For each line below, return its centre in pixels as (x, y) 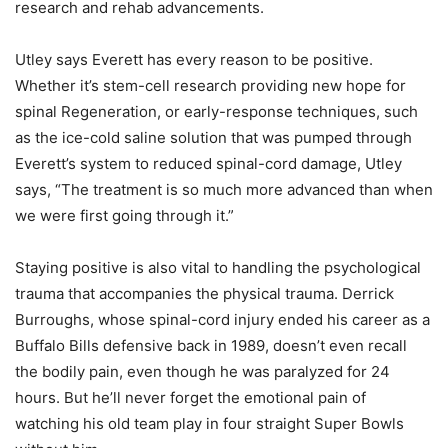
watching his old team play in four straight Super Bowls (209, 423)
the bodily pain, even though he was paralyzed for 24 (202, 371)
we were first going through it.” (124, 215)
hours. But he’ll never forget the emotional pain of (190, 397)
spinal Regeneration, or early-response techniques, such (216, 111)
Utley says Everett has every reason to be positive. (194, 59)
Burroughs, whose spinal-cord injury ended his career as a (222, 319)
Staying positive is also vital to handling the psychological (218, 267)
